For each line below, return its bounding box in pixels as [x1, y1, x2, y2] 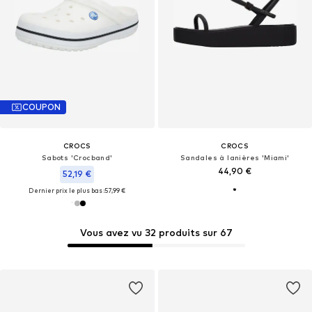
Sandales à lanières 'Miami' [180, 153, 290, 162]
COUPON [22, 102, 61, 113]
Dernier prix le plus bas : [29, 186, 105, 194]
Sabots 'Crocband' [41, 153, 113, 162]
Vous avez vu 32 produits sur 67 [79, 226, 233, 239]
